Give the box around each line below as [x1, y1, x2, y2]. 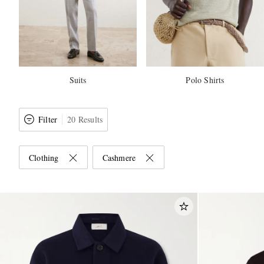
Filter [38, 113, 58, 125]
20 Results [67, 113, 103, 125]
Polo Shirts [186, 74, 225, 85]
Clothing [29, 151, 59, 163]
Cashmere [102, 151, 136, 163]
